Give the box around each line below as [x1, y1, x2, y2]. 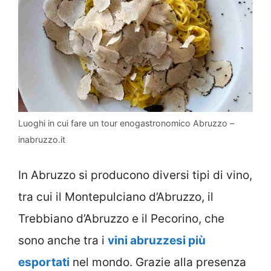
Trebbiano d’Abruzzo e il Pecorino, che [18, 212, 224, 226]
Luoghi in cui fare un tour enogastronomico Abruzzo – [18, 117, 234, 128]
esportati [18, 255, 70, 270]
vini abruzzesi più [108, 233, 206, 248]
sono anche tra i [18, 233, 108, 248]
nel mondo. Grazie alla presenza [70, 255, 246, 270]
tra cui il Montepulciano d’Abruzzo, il [18, 190, 214, 204]
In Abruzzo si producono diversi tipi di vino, [18, 168, 252, 183]
